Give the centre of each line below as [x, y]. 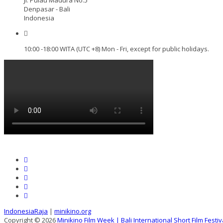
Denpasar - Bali [47, 9]
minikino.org [73, 211]
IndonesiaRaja [26, 211]
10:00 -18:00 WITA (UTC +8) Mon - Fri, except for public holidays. [116, 49]
